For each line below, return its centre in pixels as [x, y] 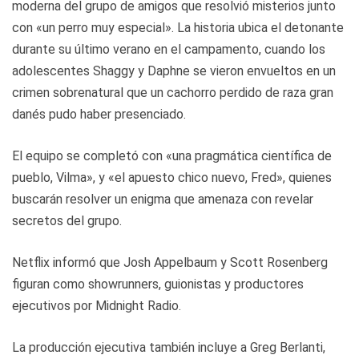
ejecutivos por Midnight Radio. [97, 305]
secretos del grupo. [67, 220]
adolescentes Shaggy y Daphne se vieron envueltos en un [174, 71]
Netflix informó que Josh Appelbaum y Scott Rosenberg [170, 262]
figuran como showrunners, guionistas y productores [158, 284]
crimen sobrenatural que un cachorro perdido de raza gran [173, 92]
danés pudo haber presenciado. [99, 114]
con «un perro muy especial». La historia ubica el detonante [178, 27]
